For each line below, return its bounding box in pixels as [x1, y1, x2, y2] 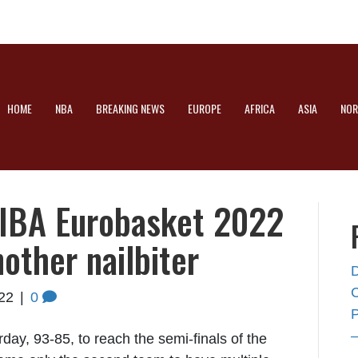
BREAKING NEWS [96, 100, 165, 117]
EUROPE [188, 100, 221, 117]
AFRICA [245, 100, 275, 117]
